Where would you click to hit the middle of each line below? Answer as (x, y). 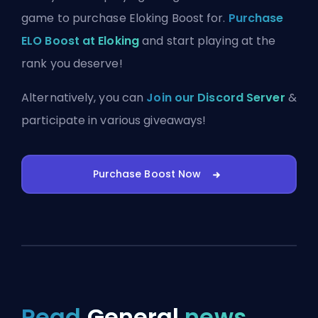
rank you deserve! (72, 64)
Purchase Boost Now (147, 174)
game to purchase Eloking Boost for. (125, 18)
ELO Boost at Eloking (81, 41)
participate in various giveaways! (114, 121)
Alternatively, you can (84, 98)
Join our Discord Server (216, 98)
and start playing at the (208, 41)
